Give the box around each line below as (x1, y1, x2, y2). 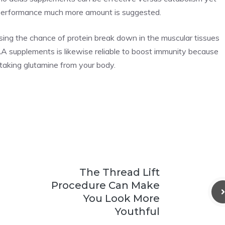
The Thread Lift (79, 166, 160, 179)
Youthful (115, 205, 160, 218)
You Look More (83, 192, 160, 205)
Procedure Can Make (51, 179, 160, 192)
